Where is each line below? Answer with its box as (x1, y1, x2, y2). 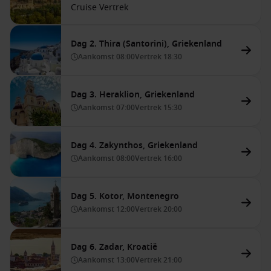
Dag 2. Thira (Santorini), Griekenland (71, 38, 222, 50)
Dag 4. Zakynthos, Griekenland (71, 139, 198, 152)
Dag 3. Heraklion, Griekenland (71, 88, 195, 101)
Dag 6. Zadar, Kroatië (71, 241, 157, 253)
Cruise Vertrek (71, 1, 128, 14)
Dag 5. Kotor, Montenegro (71, 190, 179, 203)
